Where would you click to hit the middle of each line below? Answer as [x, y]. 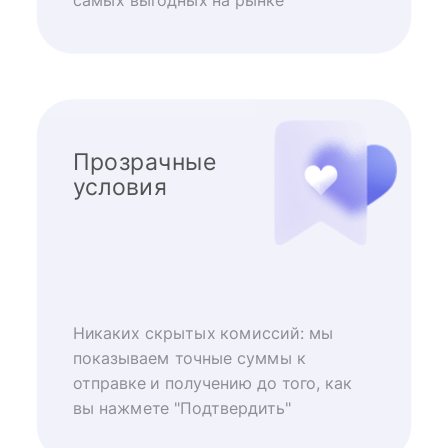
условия [120, 186]
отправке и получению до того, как [212, 383]
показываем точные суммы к [189, 358]
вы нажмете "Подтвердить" [182, 409]
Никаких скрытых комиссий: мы [203, 333]
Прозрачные [144, 161]
